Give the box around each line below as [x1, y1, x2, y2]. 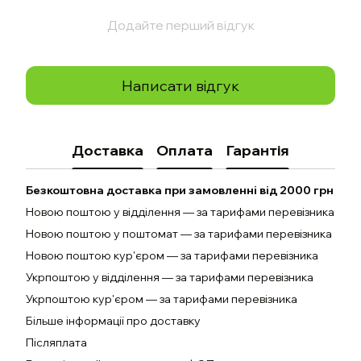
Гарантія [226, 140, 289, 160]
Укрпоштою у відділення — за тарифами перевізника [26, 270, 313, 284]
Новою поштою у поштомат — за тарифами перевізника [26, 226, 332, 241]
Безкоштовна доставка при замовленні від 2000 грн [26, 183, 334, 197]
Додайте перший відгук [106, 17, 255, 33]
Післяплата [26, 335, 87, 350]
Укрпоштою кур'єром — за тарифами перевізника [26, 292, 297, 306]
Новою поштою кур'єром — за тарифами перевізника [26, 248, 318, 263]
